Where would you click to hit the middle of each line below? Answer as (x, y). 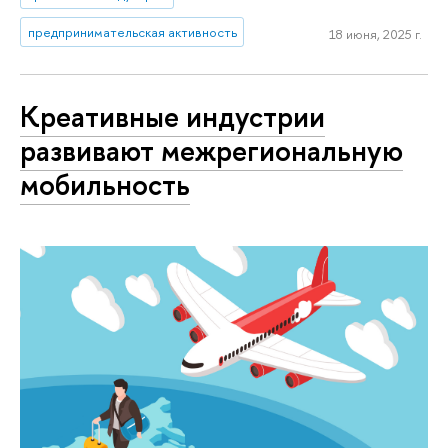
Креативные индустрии (172, 117)
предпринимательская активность (132, 31)
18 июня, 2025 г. (375, 34)
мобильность (105, 185)
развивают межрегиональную (211, 151)
